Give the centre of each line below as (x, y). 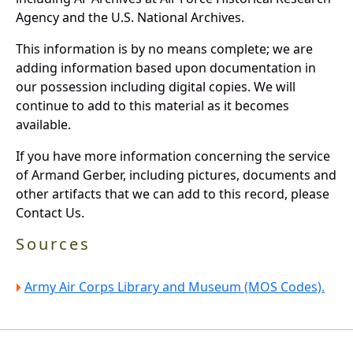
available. (43, 124)
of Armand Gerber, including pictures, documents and (176, 175)
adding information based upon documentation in (166, 67)
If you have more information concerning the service (173, 156)
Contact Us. (50, 212)
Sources (53, 243)
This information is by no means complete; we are (164, 48)
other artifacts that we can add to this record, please (173, 193)
